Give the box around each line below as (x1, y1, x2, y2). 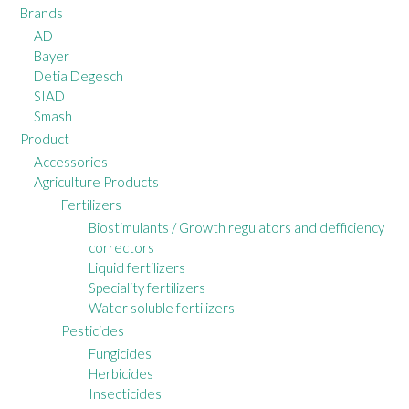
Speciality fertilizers (89, 279, 205, 297)
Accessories (34, 153, 108, 171)
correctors (89, 239, 154, 257)
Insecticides (89, 385, 162, 403)
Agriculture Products (34, 173, 159, 191)
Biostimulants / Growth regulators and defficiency (89, 219, 384, 236)
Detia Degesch (34, 68, 123, 85)
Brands (20, 5, 63, 22)
